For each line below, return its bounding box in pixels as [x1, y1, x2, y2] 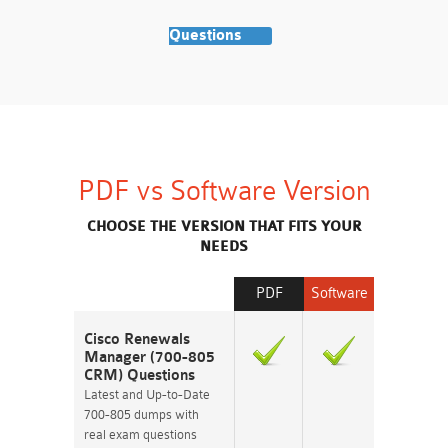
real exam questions [84, 427, 197, 442]
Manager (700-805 [84, 349, 215, 366]
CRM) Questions [84, 367, 195, 384]
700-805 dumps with [84, 407, 199, 422]
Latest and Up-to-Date [84, 387, 210, 402]
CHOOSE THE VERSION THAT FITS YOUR [86, 218, 362, 235]
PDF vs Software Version [77, 175, 371, 207]
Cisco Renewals [84, 331, 190, 348]
